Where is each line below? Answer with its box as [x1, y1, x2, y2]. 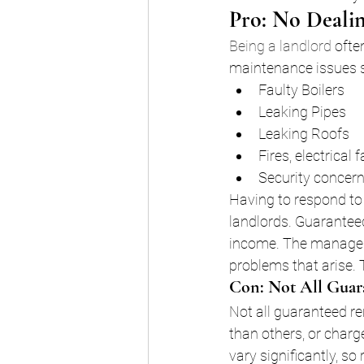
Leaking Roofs [258, 125, 349, 143]
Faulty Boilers [258, 81, 344, 99]
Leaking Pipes [258, 103, 346, 121]
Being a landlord [229, 37, 331, 55]
